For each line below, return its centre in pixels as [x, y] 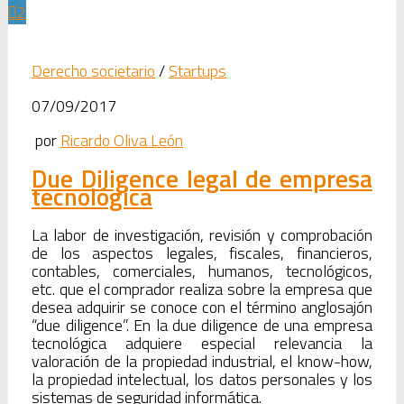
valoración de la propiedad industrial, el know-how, [202, 361]
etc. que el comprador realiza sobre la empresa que [202, 289]
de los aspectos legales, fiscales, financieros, [202, 252]
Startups [198, 71]
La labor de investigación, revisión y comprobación [202, 234]
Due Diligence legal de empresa [202, 179]
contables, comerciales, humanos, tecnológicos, [202, 271]
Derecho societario [94, 71]
